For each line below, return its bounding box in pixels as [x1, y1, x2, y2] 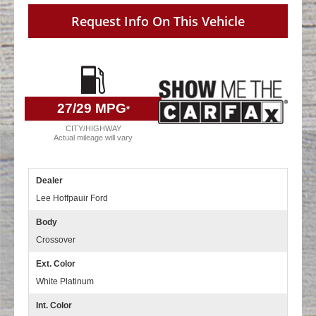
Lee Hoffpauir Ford [36, 193, 108, 204]
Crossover [36, 235, 75, 245]
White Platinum [36, 276, 94, 287]
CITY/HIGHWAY [65, 124, 121, 133]
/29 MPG [72, 101, 126, 116]
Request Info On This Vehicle [71, 13, 245, 30]
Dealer [36, 176, 63, 186]
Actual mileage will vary [54, 133, 133, 142]
